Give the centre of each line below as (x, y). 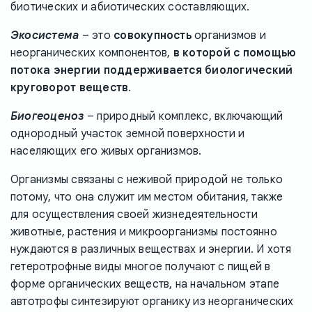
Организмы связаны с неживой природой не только (147, 179)
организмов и (229, 35)
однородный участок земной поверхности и (128, 133)
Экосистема (45, 35)
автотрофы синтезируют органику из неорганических (152, 301)
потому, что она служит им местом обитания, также (147, 197)
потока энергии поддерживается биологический (152, 70)
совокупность (153, 35)
